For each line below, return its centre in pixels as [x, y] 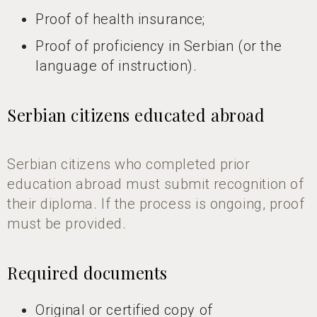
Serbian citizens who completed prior [129, 164]
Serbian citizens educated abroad [136, 115]
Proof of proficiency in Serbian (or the [159, 46]
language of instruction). [116, 65]
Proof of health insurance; [121, 19]
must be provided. [67, 223]
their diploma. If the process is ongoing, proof [156, 203]
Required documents [87, 272]
